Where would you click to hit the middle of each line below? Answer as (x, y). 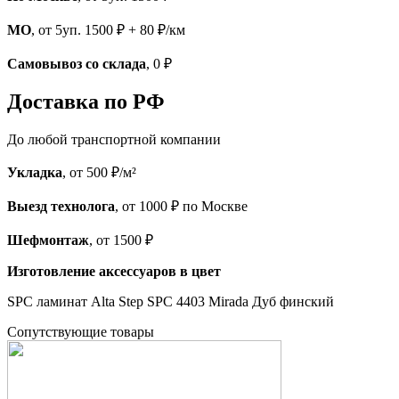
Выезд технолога (61, 207)
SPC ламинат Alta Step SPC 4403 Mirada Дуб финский (171, 302)
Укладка (35, 173)
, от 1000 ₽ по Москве (181, 207)
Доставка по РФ (86, 102)
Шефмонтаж (48, 240)
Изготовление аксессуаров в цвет (114, 272)
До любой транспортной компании (114, 140)
